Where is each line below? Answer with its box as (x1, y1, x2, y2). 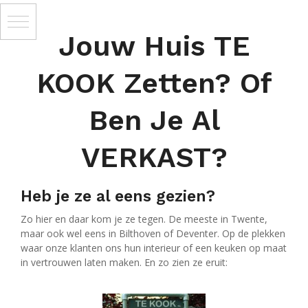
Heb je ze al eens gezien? (21, 187, 215, 206)
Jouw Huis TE (58, 30, 250, 63)
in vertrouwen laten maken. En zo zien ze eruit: (21, 256, 228, 269)
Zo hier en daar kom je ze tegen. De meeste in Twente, (21, 212, 267, 225)
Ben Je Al (88, 104, 220, 137)
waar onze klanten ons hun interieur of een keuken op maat (21, 241, 287, 254)
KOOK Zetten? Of (36, 67, 272, 100)
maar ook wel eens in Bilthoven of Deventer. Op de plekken (21, 227, 285, 240)
